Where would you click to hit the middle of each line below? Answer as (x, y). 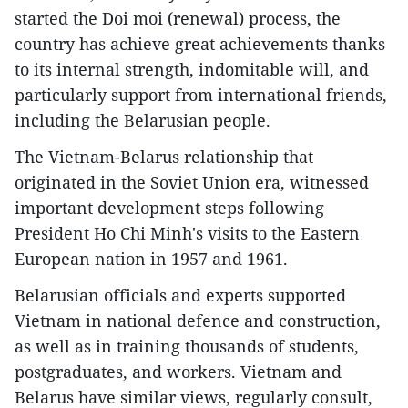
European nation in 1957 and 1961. (151, 259)
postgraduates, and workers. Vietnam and (178, 372)
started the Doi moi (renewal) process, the (178, 19)
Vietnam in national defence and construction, (198, 321)
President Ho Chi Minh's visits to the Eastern (187, 234)
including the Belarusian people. (143, 121)
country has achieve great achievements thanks (200, 44)
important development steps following (169, 208)
